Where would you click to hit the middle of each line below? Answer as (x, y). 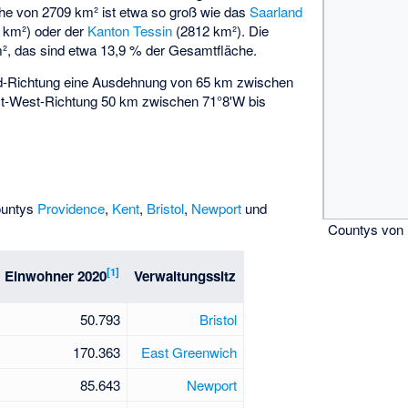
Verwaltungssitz (185, 275)
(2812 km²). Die (221, 31)
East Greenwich (189, 352)
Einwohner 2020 (56, 275)
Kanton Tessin (130, 31)
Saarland (276, 12)
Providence (71, 208)
